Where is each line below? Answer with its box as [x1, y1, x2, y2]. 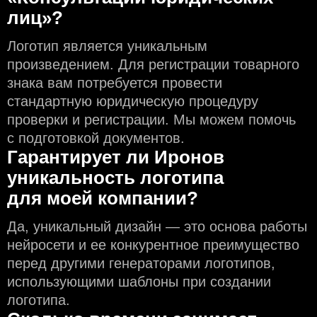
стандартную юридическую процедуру [7, 93, 258, 110]
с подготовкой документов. [7, 130, 185, 146]
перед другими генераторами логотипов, [7, 255, 275, 272]
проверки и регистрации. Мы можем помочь [7, 112, 296, 128]
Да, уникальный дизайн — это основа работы [7, 219, 307, 235]
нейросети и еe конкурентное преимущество [7, 237, 299, 253]
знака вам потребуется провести [7, 75, 222, 91]
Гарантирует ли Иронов [7, 146, 224, 168]
